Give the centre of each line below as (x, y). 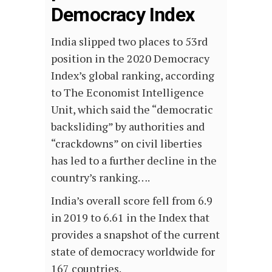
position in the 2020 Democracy (130, 59)
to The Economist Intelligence (127, 93)
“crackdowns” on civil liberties (127, 144)
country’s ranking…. (100, 178)
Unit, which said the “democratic (132, 110)
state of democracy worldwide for (133, 252)
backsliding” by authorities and (128, 127)
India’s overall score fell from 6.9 (132, 201)
